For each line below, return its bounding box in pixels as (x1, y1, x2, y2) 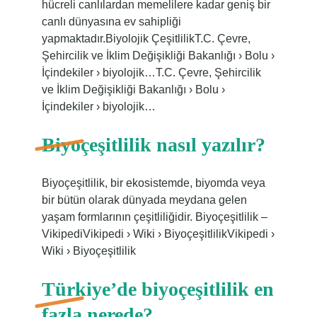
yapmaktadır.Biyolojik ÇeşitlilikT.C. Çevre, (41, 33, 250, 45)
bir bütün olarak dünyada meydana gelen (41, 194, 247, 206)
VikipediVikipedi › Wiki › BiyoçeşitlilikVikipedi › (41, 228, 275, 240)
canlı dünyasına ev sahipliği (41, 16, 181, 28)
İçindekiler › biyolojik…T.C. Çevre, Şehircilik (41, 67, 261, 79)
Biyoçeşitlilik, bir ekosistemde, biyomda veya (41, 177, 265, 189)
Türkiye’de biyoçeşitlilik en (41, 278, 274, 300)
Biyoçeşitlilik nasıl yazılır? (41, 134, 265, 156)
